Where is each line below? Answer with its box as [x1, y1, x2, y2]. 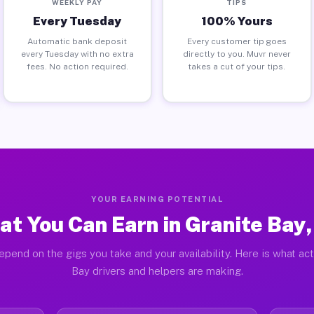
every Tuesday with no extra [20, 48, 134, 59]
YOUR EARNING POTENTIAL [91, 195, 223, 203]
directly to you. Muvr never [182, 48, 291, 59]
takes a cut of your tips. [188, 61, 286, 71]
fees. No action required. [26, 61, 128, 71]
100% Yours [200, 13, 273, 28]
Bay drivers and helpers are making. [71, 265, 243, 277]
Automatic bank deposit [27, 36, 128, 46]
